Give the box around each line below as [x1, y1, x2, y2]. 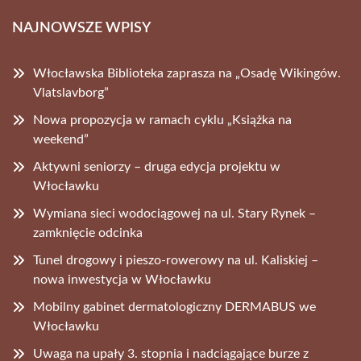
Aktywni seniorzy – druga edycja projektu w [33, 160, 280, 173]
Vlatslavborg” [33, 85, 109, 99]
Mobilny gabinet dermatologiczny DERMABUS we [33, 300, 316, 313]
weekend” [33, 132, 89, 146]
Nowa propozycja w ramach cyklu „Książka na [33, 113, 292, 127]
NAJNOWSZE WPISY [12, 20, 151, 35]
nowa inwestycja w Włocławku [33, 272, 211, 286]
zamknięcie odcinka [33, 226, 143, 239]
